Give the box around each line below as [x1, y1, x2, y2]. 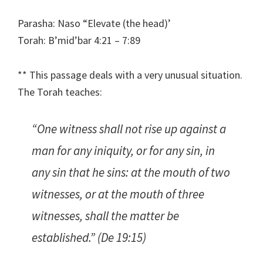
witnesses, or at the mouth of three [32, 186, 204, 203]
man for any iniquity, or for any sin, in [32, 143, 215, 159]
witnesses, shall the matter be [32, 208, 179, 224]
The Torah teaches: [18, 85, 102, 99]
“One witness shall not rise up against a [32, 121, 226, 137]
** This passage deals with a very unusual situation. [18, 68, 242, 82]
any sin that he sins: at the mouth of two [32, 164, 230, 181]
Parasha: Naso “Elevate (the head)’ [18, 16, 171, 31]
